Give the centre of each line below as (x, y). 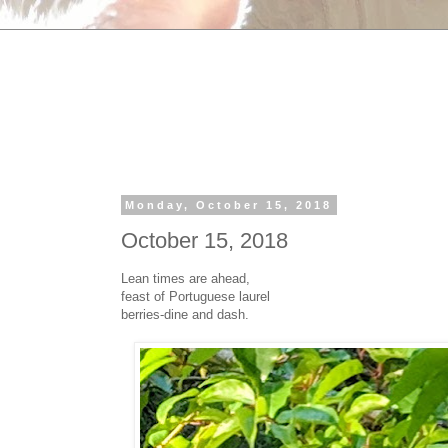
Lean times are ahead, (185, 278)
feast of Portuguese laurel (195, 296)
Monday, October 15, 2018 (229, 205)
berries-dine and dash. (185, 314)
